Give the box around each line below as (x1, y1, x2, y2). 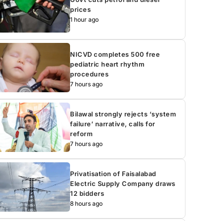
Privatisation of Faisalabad (70, 169, 156, 178)
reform (70, 129, 93, 138)
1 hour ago (70, 15, 99, 23)
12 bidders (70, 189, 105, 197)
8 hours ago (70, 199, 103, 207)
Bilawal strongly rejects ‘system (70, 110, 177, 118)
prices (70, 5, 91, 13)
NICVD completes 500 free (70, 50, 160, 58)
